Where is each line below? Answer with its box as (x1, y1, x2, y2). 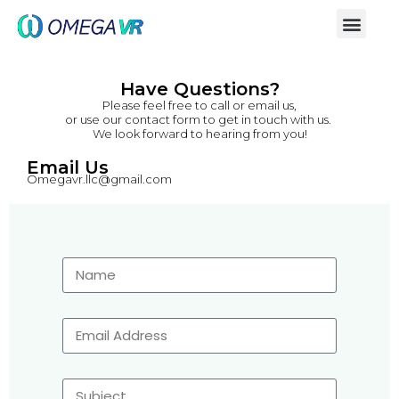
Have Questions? (119, 78, 280, 101)
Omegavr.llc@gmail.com (27, 172, 172, 187)
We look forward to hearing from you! (92, 126, 307, 142)
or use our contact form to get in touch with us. (65, 112, 334, 127)
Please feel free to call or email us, (102, 98, 297, 113)
